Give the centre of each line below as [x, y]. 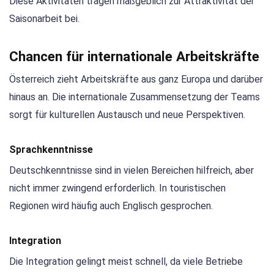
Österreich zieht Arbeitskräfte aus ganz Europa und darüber [136, 79]
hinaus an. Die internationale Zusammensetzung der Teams [135, 97]
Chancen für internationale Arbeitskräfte [134, 56]
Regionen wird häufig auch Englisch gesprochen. [111, 206]
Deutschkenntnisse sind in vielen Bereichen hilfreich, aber [131, 170]
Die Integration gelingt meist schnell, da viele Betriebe [126, 261]
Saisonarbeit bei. [44, 19]
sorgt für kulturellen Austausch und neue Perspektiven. [127, 114]
